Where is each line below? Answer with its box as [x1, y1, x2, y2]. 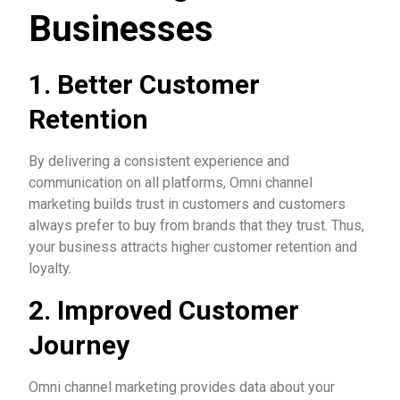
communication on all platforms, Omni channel [29, 174, 312, 191]
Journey [29, 329, 129, 361]
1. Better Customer [29, 69, 260, 100]
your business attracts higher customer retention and [29, 238, 357, 255]
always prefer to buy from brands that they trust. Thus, [29, 217, 364, 234]
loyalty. [29, 260, 71, 277]
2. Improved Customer [29, 295, 299, 326]
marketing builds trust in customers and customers [29, 196, 346, 212]
